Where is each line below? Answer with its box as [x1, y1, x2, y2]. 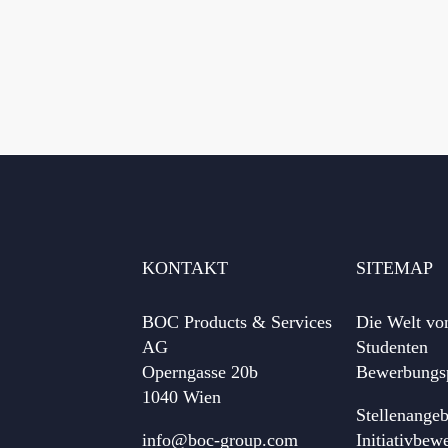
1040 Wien [142, 386, 222, 407]
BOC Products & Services [142, 311, 333, 332]
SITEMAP [356, 257, 434, 278]
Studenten [356, 336, 429, 357]
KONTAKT [142, 257, 229, 278]
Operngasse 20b [142, 361, 259, 382]
